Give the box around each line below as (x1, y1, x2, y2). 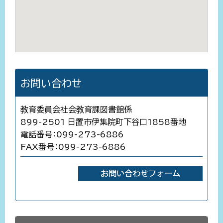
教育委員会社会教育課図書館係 (20, 105, 132, 113)
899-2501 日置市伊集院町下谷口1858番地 (20, 117, 186, 126)
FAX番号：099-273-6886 (20, 142, 126, 151)
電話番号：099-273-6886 (20, 130, 124, 138)
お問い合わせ (20, 78, 82, 88)
